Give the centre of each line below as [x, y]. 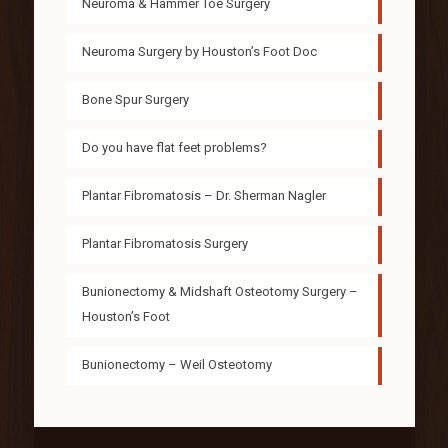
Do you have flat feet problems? [174, 148]
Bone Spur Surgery [135, 100]
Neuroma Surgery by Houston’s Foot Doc [199, 52]
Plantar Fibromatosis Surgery [164, 244]
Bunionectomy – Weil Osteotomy [176, 365]
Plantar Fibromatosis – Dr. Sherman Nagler [203, 196]
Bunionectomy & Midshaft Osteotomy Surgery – [219, 292]
